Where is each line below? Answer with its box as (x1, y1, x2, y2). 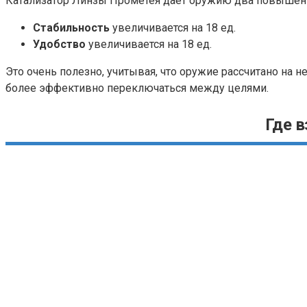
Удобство (33, 37, 86, 51)
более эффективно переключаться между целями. (5, 81, 269, 95)
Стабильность (33, 21, 110, 34)
